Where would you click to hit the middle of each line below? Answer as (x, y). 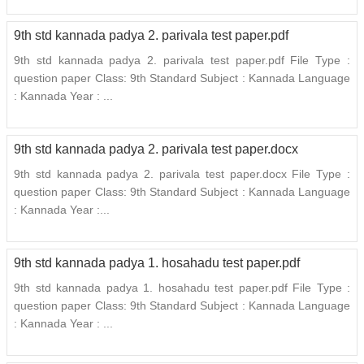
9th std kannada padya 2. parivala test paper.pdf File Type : (182, 61)
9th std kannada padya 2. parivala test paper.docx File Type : (182, 174)
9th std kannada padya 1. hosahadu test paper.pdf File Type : (182, 288)
